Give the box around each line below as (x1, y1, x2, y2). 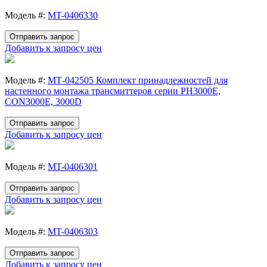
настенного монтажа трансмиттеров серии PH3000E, (5, 85, 221, 96)
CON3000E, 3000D (5, 96, 82, 107)
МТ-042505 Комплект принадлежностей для (48, 74, 228, 85)
